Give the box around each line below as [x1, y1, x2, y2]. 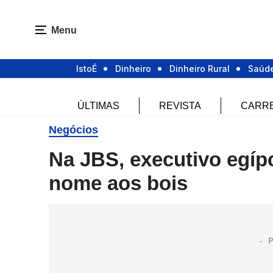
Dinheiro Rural [169, 63, 230, 74]
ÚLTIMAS [77, 101, 119, 112]
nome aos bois [49, 172, 188, 194]
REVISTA [159, 101, 201, 112]
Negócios [49, 124, 98, 136]
